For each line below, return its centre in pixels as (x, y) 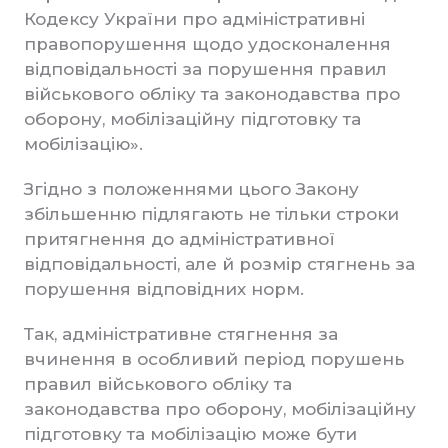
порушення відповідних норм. (164, 289)
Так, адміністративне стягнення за (181, 334)
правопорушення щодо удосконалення (207, 44)
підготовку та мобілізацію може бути (190, 434)
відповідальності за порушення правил (205, 69)
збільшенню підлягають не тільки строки (211, 214)
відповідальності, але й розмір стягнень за (219, 264)
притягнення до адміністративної (179, 239)
